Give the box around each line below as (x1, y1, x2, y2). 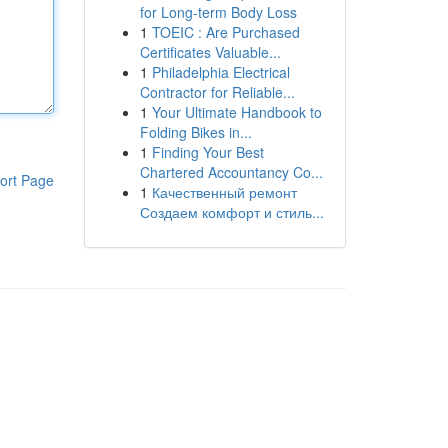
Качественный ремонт (151, 182, 297, 202)
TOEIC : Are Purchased (151, 22, 300, 42)
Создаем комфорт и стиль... (139, 202, 324, 222)
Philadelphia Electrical (151, 62, 290, 82)
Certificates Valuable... (139, 42, 281, 62)
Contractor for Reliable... (139, 82, 295, 102)
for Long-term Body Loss (139, 2, 297, 22)
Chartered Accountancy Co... (139, 162, 323, 182)
